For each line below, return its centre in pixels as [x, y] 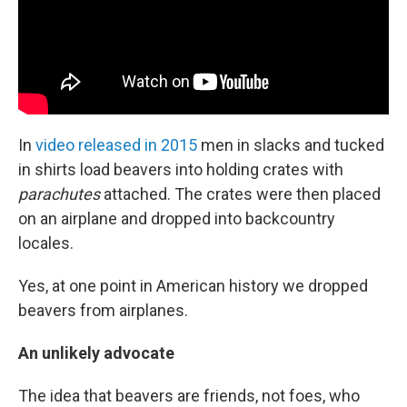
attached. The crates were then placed [240, 194]
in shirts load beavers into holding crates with [181, 169]
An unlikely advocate [96, 352]
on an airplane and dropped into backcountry [177, 218]
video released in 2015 [116, 144]
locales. [46, 243]
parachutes [59, 194]
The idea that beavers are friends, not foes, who [189, 395]
